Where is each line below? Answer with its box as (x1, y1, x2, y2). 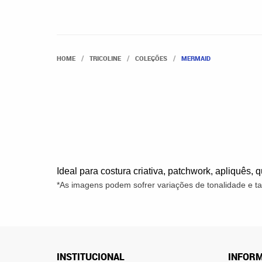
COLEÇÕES (135, 54, 167, 63)
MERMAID (181, 54, 211, 63)
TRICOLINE (89, 54, 121, 63)
